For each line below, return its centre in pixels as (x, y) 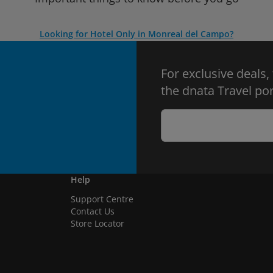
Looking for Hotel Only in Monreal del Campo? (136, 34)
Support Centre (102, 199)
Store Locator (97, 223)
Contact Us (93, 211)
